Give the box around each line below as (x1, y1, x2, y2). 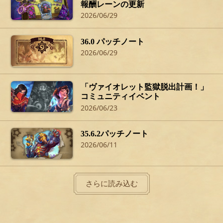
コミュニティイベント (81, 92, 161, 101)
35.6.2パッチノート (81, 129, 149, 138)
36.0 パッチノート (81, 37, 145, 46)
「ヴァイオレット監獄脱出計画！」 (81, 83, 209, 92)
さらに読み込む (85, 180, 138, 188)
